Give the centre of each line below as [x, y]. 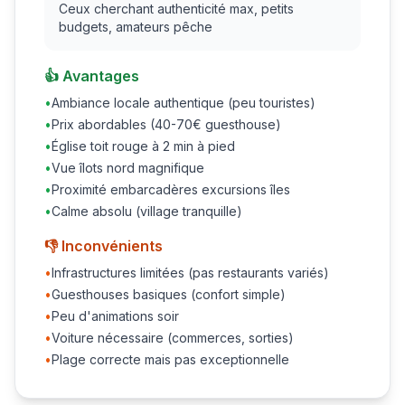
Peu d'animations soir [115, 316]
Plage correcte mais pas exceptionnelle [170, 359]
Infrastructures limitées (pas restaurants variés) [190, 273]
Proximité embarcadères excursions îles [171, 189]
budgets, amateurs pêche [136, 27]
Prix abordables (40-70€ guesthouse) [166, 124]
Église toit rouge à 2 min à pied [143, 146]
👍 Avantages [92, 76]
